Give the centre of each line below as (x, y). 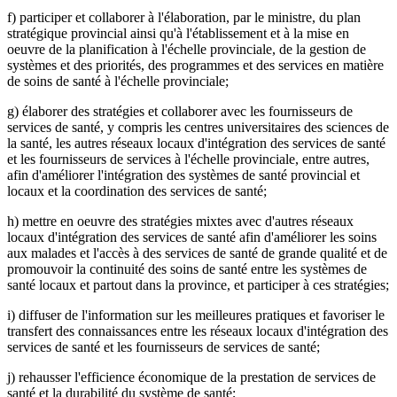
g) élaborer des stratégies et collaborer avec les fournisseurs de (180, 111)
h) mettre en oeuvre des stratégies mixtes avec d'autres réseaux (180, 221)
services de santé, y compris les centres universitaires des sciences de (198, 127)
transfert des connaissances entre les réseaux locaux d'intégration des (198, 331)
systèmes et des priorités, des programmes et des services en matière (195, 65)
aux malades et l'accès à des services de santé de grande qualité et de (197, 253)
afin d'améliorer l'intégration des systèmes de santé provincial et (183, 175)
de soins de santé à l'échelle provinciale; (118, 81)
